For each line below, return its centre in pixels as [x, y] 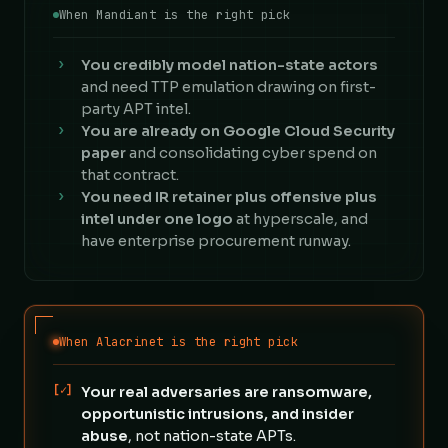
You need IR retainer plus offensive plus [229, 197]
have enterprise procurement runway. [216, 241]
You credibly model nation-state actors [229, 65]
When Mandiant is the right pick [175, 15]
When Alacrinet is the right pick [179, 342]
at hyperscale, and [300, 219]
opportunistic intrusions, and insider [217, 414]
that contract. [130, 175]
